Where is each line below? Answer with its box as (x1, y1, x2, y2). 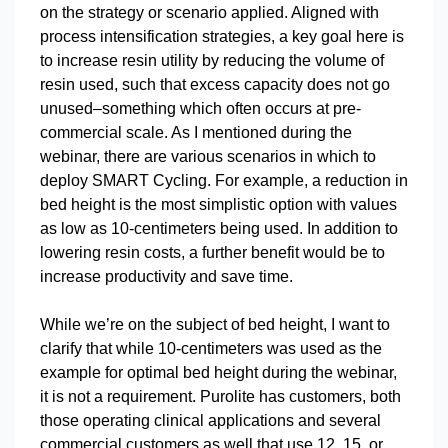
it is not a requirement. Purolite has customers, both (40, 388, 401, 405)
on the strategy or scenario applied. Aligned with (40, 4, 379, 21)
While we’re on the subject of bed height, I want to (40, 316, 390, 333)
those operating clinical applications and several (40, 412, 381, 429)
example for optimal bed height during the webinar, (40, 364, 397, 381)
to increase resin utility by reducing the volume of (40, 52, 384, 69)
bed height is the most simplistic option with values (40, 196, 397, 213)
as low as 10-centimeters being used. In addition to (40, 220, 398, 237)
